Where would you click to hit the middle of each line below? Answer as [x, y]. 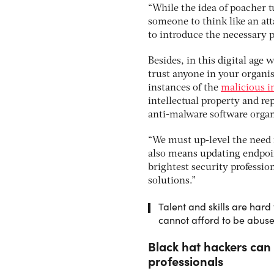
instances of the [184, 88]
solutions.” [172, 181]
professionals [186, 261]
